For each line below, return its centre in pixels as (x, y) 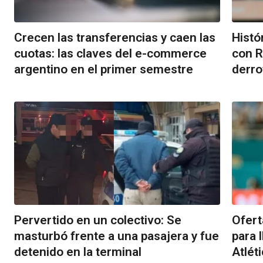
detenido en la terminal (78, 252)
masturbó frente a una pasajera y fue (117, 236)
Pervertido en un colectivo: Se (98, 220)
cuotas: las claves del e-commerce (110, 53)
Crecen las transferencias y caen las (115, 38)
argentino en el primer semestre (104, 69)
